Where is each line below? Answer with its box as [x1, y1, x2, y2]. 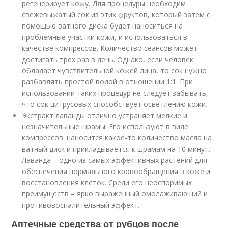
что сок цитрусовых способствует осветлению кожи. [22, 99, 208, 109]
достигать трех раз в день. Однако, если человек [22, 54, 194, 64]
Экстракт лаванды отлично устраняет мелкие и [22, 110, 188, 120]
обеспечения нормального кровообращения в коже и [22, 166, 211, 176]
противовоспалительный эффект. [22, 199, 140, 210]
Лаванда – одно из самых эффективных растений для [22, 155, 208, 165]
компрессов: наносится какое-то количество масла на [22, 132, 212, 142]
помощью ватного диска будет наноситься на [22, 20, 183, 31]
